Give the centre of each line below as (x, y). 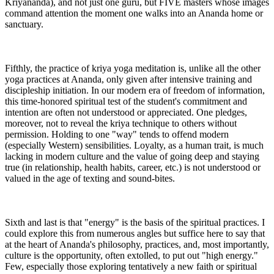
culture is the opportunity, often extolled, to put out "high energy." (131, 255)
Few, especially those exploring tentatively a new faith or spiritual (131, 266)
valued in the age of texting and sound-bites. (90, 178)
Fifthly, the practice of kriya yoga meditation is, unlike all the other (133, 68)
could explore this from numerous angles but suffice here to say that (135, 233)
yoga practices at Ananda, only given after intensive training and (128, 79)
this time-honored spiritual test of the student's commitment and (126, 101)
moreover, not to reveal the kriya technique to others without (121, 123)
